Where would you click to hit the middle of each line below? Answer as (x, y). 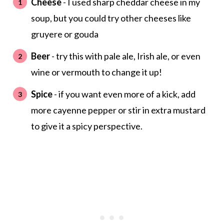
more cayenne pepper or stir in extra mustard (118, 110)
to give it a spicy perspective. (86, 126)
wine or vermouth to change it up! (96, 72)
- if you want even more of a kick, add (124, 94)
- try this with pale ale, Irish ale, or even (125, 56)
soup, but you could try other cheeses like (111, 18)
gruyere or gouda (64, 34)
